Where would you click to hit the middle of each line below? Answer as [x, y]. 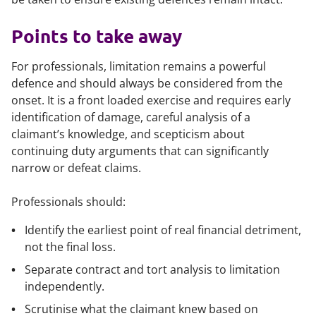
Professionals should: [68, 202]
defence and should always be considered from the [147, 83]
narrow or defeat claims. [76, 168]
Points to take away [97, 36]
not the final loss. [71, 247]
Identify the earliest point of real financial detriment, [163, 230]
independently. [65, 286]
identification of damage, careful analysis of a [131, 117]
